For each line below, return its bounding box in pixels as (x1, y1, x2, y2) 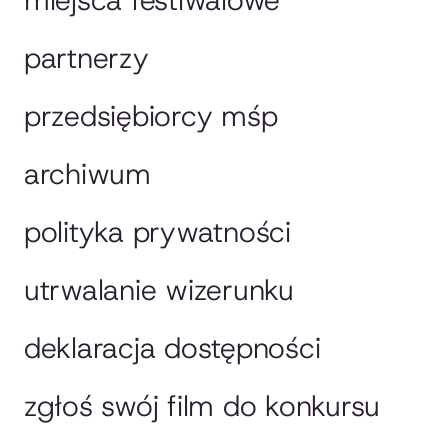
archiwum (24, 154, 151, 193)
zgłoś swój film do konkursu (24, 386, 381, 425)
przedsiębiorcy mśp (24, 96, 278, 135)
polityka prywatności (24, 212, 291, 251)
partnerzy (24, 38, 149, 77)
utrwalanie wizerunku (24, 270, 294, 309)
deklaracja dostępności (24, 328, 321, 367)
